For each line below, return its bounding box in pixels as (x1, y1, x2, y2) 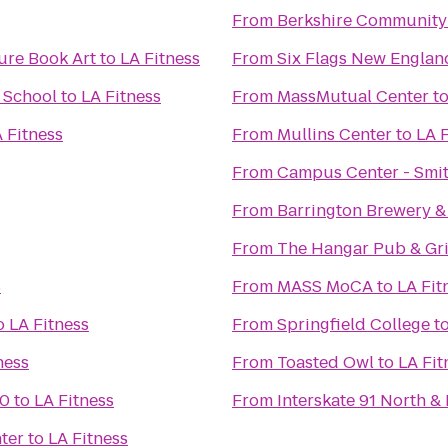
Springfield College (277, 313, 430, 336)
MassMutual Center (277, 85, 429, 108)
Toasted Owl (277, 351, 374, 374)
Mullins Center (277, 123, 392, 146)
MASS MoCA (277, 275, 373, 298)
